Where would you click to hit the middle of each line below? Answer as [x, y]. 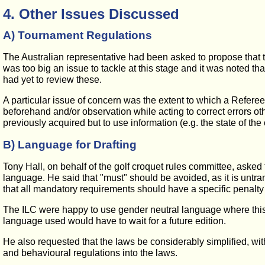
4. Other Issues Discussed [91, 14]
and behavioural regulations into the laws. [90, 253]
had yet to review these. [52, 80]
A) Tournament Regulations [77, 35]
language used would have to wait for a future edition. [114, 221]
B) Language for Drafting [70, 145]
